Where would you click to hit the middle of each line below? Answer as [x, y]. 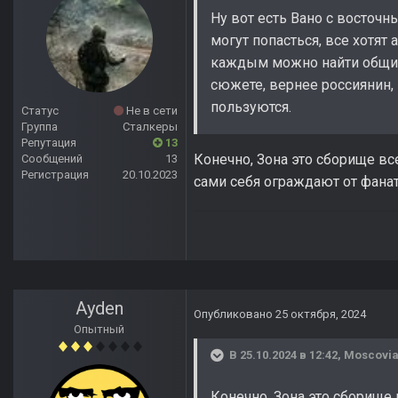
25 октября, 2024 [321, 314]
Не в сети [151, 111]
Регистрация [55, 175]
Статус [40, 111]
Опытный [99, 330]
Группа [40, 127]
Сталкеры [150, 127]
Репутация [49, 143]
